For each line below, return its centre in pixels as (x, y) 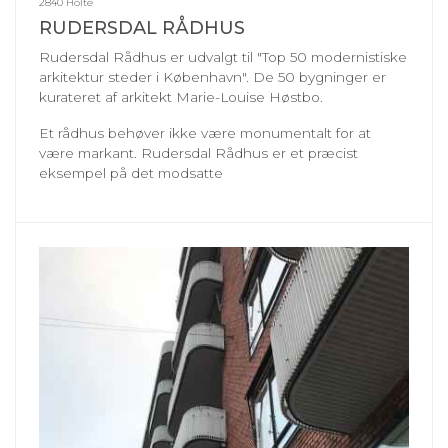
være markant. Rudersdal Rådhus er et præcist (198, 152)
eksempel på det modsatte (131, 172)
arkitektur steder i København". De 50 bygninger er (212, 76)
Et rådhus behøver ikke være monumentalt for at (205, 132)
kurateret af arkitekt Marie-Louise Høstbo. (183, 96)
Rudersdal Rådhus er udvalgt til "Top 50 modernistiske (223, 56)
